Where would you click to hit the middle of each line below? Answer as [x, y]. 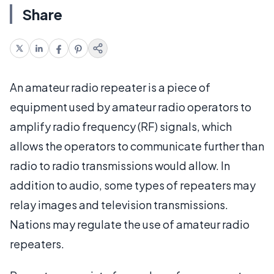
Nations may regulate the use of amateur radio [130, 224]
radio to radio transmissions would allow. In [120, 165]
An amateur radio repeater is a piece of [110, 87]
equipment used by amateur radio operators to [131, 106]
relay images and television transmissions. [119, 204]
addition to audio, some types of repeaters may [133, 185]
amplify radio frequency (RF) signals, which [121, 126]
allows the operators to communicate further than [137, 146]
